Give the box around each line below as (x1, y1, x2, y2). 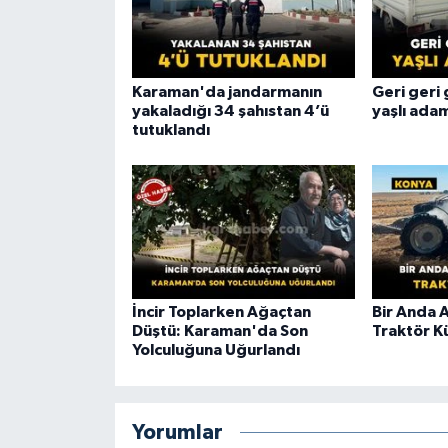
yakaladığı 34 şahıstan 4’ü (131, 102, 329, 119)
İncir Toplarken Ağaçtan (131, 304, 311, 321)
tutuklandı (131, 121, 210, 138)
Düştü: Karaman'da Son (131, 323, 308, 340)
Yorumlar (131, 421, 223, 443)
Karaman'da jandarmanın (131, 83, 322, 100)
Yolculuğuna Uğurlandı (131, 342, 300, 359)
